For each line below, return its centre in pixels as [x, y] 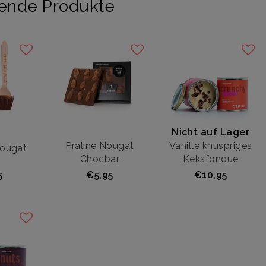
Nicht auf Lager [211, 132]
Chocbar [100, 159]
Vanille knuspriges [210, 145]
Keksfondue [210, 159]
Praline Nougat [100, 145]
